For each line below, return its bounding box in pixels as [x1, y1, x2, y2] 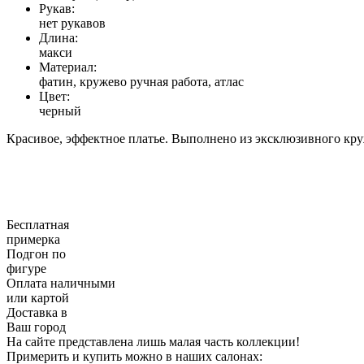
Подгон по [6, 246, 66, 261]
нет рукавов [39, 15, 106, 30]
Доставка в [6, 305, 67, 319]
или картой [6, 290, 69, 305]
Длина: [39, 30, 78, 45]
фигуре [6, 261, 46, 275]
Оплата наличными [6, 275, 115, 290]
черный [39, 103, 81, 118]
